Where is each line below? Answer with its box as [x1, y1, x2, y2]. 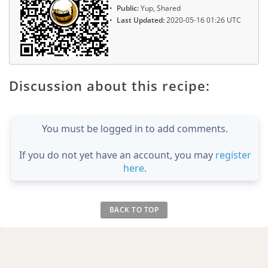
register [215, 148, 251, 162]
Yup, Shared [139, 2, 181, 13]
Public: [117, 2, 139, 13]
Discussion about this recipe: [9, 76, 210, 95]
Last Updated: [117, 15, 165, 26]
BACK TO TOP [109, 204, 159, 215]
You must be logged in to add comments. [42, 121, 228, 135]
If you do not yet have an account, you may [19, 148, 215, 162]
